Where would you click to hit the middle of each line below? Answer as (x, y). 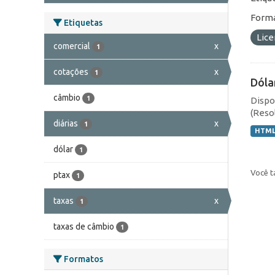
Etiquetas (82, 22)
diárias (66, 123)
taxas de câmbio (84, 226)
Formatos (83, 259)
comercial (72, 46)
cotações (71, 72)
